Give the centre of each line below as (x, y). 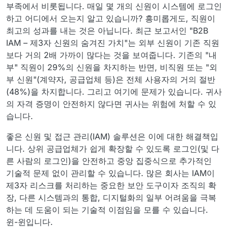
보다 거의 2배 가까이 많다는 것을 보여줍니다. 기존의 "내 (111, 55)
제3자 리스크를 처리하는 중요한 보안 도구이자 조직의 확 (111, 185)
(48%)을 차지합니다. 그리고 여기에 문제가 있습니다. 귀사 (114, 92)
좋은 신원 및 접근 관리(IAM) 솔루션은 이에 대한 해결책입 (112, 136)
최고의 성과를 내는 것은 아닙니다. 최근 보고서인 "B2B (107, 31)
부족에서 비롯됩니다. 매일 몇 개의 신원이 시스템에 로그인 (114, 6)
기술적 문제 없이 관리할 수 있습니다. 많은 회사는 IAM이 (110, 173)
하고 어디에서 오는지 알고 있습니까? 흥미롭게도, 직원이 (111, 18)
